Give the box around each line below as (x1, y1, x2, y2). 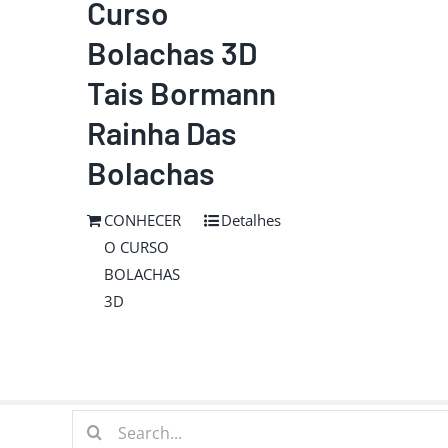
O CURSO (104, 237, 169, 257)
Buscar (71, 412, 118, 432)
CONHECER (104, 210, 181, 230)
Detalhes (221, 210, 281, 230)
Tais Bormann (87, 73, 276, 111)
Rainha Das (87, 113, 237, 151)
